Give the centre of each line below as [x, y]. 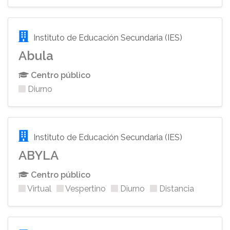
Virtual [39, 189]
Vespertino [85, 189]
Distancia [176, 189]
